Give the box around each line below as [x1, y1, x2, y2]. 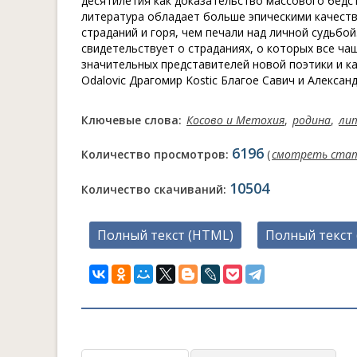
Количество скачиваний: [81, 182, 229, 197]
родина [292, 112, 331, 127]
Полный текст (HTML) [97, 226, 233, 244]
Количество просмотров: [81, 147, 232, 162]
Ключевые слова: [81, 112, 185, 127]
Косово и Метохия [186, 112, 284, 127]
